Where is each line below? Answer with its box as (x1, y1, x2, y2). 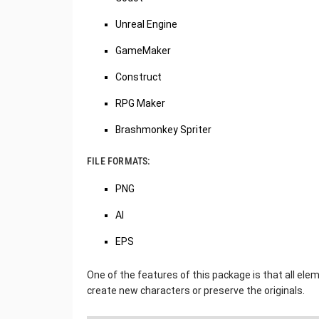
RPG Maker (115, 98, 165, 109)
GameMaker (115, 45, 171, 56)
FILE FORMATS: (87, 155, 151, 167)
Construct (115, 71, 162, 83)
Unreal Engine (115, 19, 177, 30)
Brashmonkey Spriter (115, 124, 211, 135)
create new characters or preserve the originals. (87, 285, 305, 296)
